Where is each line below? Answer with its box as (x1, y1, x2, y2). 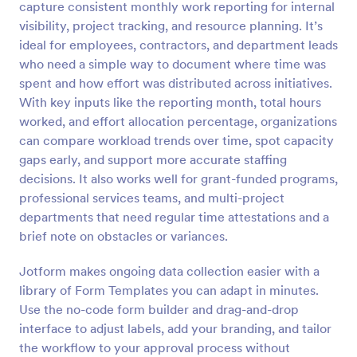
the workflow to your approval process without (19, 339, 290, 355)
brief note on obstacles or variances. (19, 228, 228, 244)
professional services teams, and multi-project (19, 190, 284, 206)
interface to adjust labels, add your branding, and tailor (19, 320, 331, 336)
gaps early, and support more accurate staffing (19, 151, 287, 167)
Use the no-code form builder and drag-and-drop (19, 301, 299, 317)
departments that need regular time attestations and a (19, 209, 329, 225)
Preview (151, 6, 206, 25)
